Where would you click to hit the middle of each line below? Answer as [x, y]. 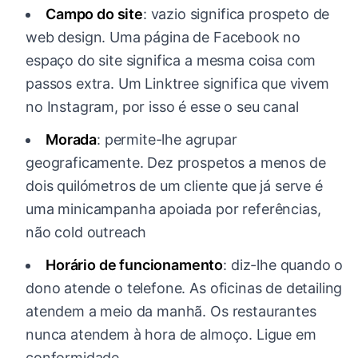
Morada [72, 140]
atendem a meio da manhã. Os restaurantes [171, 312]
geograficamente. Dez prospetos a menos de [176, 163]
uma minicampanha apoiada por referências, [173, 209]
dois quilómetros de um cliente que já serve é [174, 186]
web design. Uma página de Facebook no [163, 38]
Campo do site [94, 14]
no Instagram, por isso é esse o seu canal [162, 107]
